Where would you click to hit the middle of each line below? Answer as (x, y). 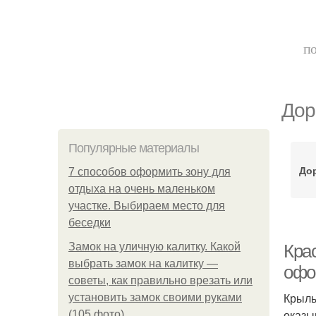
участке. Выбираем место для (147, 206)
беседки (90, 223)
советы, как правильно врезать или (160, 280)
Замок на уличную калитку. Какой (154, 247)
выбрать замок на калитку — (143, 263)
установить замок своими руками (155, 297)
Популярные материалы (134, 148)
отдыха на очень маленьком (142, 189)
